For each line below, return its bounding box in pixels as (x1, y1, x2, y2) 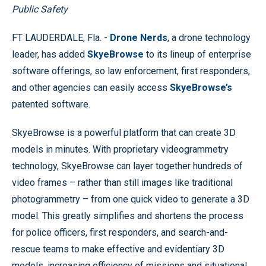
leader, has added (12, 49, 87, 60)
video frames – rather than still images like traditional (12, 177, 233, 188)
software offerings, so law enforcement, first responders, (12, 65, 250, 77)
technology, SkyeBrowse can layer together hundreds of (12, 160, 243, 172)
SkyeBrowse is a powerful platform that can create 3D (12, 127, 236, 138)
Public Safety (12, 4, 68, 15)
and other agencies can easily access (12, 82, 170, 93)
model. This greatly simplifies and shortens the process (12, 210, 243, 221)
